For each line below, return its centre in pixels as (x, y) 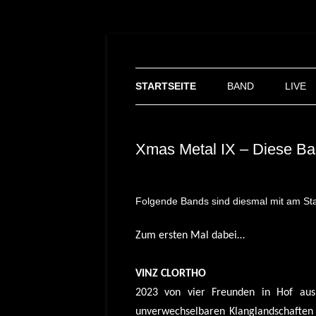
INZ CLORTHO (174, 274)
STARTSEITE (166, 86)
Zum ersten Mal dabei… (190, 236)
